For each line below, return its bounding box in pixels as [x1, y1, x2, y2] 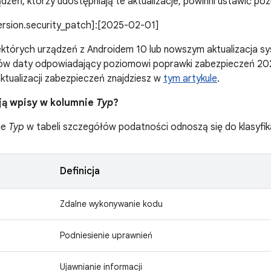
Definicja [60, 165, 100, 177]
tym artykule [163, 73, 217, 85]
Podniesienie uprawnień [60, 230, 152, 241]
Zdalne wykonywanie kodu [60, 198, 163, 209]
